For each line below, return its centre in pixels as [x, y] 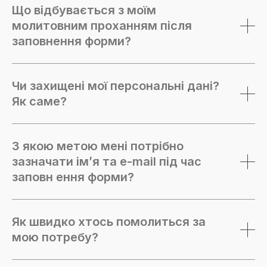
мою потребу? [55, 237]
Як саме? [39, 101]
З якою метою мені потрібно [98, 146]
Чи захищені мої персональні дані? [116, 86]
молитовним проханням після [102, 26]
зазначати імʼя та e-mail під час [107, 162]
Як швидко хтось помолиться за [109, 222]
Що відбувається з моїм [84, 10]
